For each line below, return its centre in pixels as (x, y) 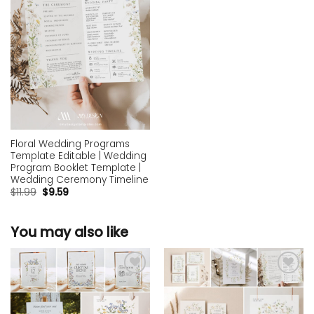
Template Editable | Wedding (78, 156)
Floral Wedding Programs (70, 144)
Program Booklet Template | (75, 168)
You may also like (69, 233)
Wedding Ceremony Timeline (79, 179)
